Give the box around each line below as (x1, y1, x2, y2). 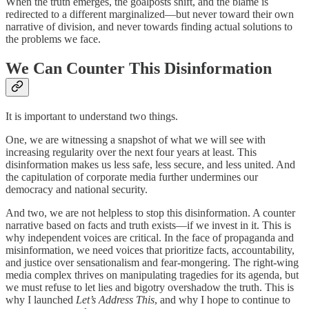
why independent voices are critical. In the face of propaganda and (6, 232, 294, 243)
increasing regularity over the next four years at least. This (6, 146, 257, 158)
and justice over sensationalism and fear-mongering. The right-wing (6, 257, 299, 268)
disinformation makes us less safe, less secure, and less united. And (6, 159, 295, 170)
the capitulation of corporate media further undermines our (6, 171, 258, 183)
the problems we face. (6, 33, 101, 46)
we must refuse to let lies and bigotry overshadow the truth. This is (6, 281, 294, 293)
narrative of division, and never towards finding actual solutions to (6, 21, 292, 33)
